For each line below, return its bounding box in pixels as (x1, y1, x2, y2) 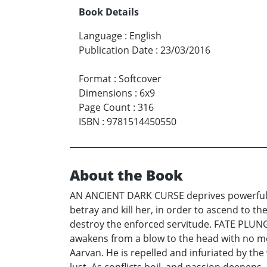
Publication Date (79, 43, 153, 57)
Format (79, 72, 111, 85)
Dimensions (79, 86, 132, 100)
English (129, 29, 162, 42)
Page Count (79, 100, 131, 114)
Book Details (79, 5, 139, 18)
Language (79, 29, 122, 42)
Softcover (119, 72, 162, 85)
